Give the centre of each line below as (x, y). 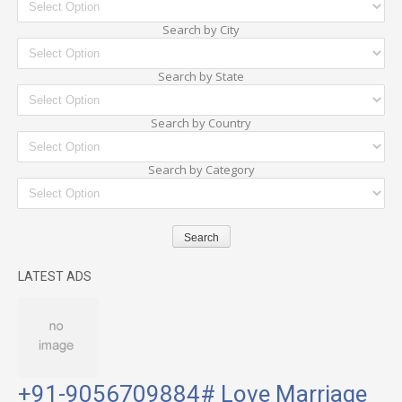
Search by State (201, 76)
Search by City (201, 29)
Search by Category (201, 169)
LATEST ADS (55, 277)
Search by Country (201, 122)
